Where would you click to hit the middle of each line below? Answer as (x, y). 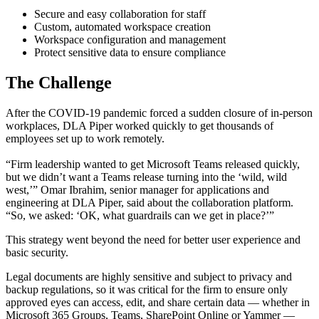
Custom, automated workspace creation (122, 27)
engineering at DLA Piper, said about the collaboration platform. (150, 203)
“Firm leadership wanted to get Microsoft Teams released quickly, (153, 164)
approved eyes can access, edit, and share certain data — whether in (158, 303)
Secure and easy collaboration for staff (120, 14)
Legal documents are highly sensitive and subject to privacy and (149, 277)
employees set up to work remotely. (85, 139)
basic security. (37, 253)
